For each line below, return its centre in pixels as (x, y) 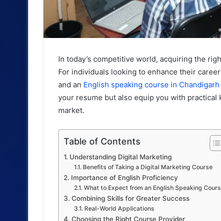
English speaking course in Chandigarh (151, 85)
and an (71, 85)
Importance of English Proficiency (124, 178)
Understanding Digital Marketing (120, 157)
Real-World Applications (119, 209)
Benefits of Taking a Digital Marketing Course (147, 167)
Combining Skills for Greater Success (130, 199)
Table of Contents (102, 142)
